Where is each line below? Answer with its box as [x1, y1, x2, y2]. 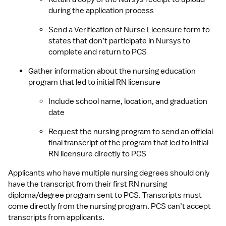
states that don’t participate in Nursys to [48, 36, 190, 46]
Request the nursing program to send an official [48, 127, 213, 137]
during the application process [48, 6, 154, 16]
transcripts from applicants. [8, 212, 104, 222]
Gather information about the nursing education [28, 66, 196, 76]
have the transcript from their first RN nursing [8, 179, 167, 189]
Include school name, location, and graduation [48, 96, 207, 106]
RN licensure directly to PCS [48, 149, 146, 159]
